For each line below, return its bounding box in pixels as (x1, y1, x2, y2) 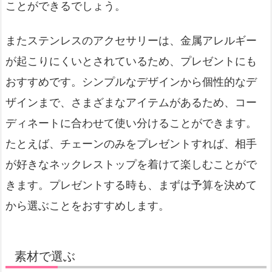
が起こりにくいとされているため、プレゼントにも (5, 55, 257, 68)
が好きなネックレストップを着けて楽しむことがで (5, 158, 257, 171)
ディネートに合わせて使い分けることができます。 (5, 117, 257, 130)
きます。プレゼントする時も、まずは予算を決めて (5, 178, 257, 192)
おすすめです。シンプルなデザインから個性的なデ (5, 75, 257, 89)
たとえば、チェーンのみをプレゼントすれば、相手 (5, 137, 257, 151)
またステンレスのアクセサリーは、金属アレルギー (5, 34, 257, 47)
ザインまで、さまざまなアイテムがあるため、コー (5, 96, 257, 109)
